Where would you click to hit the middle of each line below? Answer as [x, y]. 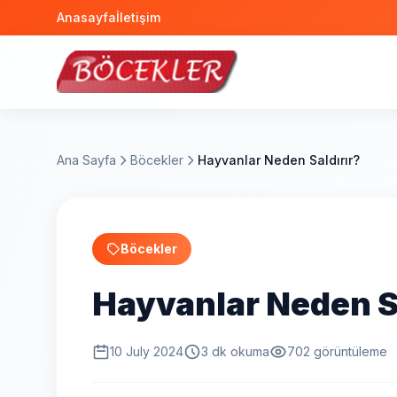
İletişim [138, 17]
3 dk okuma [235, 351]
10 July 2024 [147, 351]
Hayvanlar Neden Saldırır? [279, 160]
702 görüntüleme [337, 351]
